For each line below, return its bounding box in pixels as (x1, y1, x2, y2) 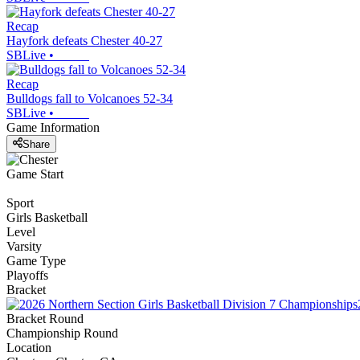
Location (6, 340, 51, 354)
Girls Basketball (6, 210, 88, 224)
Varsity (6, 239, 42, 253)
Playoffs (6, 268, 48, 282)
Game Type (6, 253, 66, 268)
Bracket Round (6, 311, 84, 325)
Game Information (6, 121, 100, 135)
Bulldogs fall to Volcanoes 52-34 (6, 92, 173, 106)
